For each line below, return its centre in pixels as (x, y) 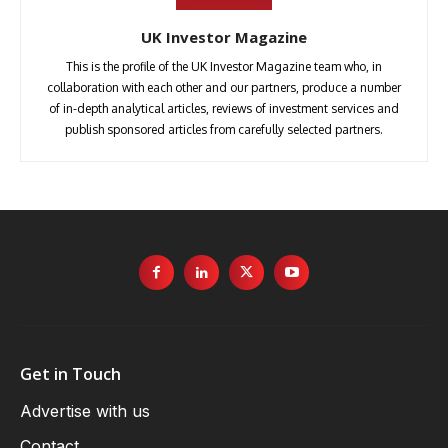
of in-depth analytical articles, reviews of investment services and (224, 109)
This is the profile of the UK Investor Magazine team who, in (224, 67)
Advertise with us (85, 411)
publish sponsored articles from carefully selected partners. (224, 130)
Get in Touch (70, 374)
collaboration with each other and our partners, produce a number (224, 88)
